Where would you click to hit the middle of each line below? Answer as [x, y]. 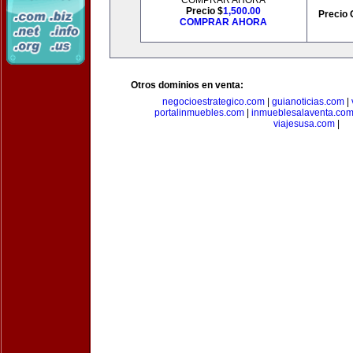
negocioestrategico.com [213, 102]
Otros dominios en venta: [187, 85]
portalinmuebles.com [199, 113]
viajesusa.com [304, 124]
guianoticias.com [308, 102]
